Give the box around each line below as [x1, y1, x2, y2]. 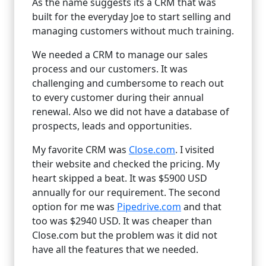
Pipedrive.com [117, 199, 181, 213]
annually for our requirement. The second [32, 185, 220, 199]
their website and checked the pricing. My [32, 157, 220, 170]
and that [181, 199, 221, 213]
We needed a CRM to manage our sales [32, 47, 208, 61]
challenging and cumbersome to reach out [32, 76, 224, 90]
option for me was [32, 199, 117, 213]
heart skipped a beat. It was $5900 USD [32, 171, 207, 185]
